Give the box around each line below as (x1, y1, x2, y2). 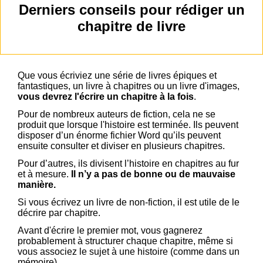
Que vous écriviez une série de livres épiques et (18, 70, 217, 81)
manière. (18, 180, 56, 190)
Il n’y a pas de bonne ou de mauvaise (71, 169, 235, 180)
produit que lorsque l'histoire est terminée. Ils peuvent (18, 120, 238, 130)
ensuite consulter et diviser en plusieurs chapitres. (18, 141, 227, 151)
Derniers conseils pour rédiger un (18, 2, 245, 18)
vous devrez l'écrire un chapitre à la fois (18, 92, 194, 102)
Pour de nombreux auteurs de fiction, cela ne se (18, 109, 215, 120)
